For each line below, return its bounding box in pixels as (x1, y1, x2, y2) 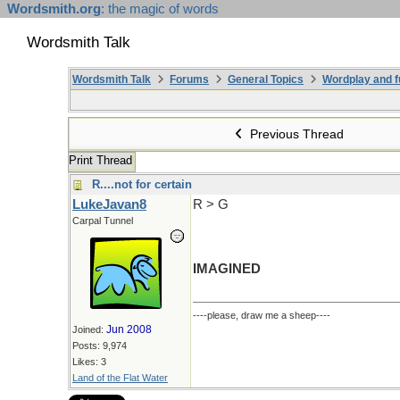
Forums (170, 73, 209, 86)
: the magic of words (101, 2, 219, 16)
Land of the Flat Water (72, 372, 168, 383)
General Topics (228, 73, 304, 86)
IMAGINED (193, 262, 261, 276)
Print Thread (69, 154, 132, 167)
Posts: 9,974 (72, 340, 127, 351)
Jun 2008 (106, 323, 152, 336)
